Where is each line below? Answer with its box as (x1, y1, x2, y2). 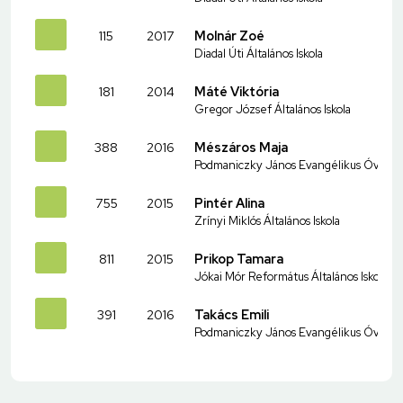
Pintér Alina (194, 193, 264, 211)
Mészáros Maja (194, 138, 288, 156)
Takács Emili (194, 305, 269, 323)
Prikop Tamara (194, 249, 283, 267)
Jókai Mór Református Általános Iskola (194, 268, 388, 284)
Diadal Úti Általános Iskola (194, 45, 323, 61)
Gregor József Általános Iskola (194, 101, 351, 117)
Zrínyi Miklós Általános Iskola (194, 212, 340, 228)
